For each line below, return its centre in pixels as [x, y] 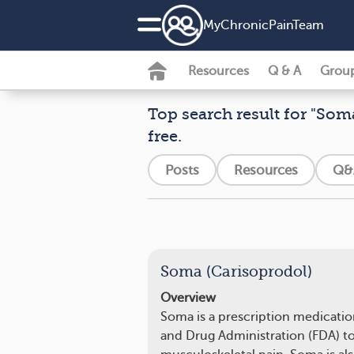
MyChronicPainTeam [264, 25]
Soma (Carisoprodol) [236, 272]
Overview [188, 298]
